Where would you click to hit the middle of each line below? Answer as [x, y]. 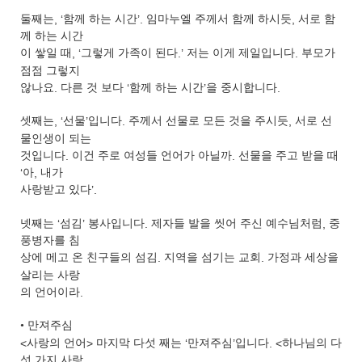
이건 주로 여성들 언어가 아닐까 [152, 156]
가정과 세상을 [303, 258]
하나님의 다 [312, 343]
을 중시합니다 [242, 88]
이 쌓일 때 [46, 53]
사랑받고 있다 [56, 190]
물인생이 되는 [56, 138]
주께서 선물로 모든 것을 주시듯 [208, 121]
